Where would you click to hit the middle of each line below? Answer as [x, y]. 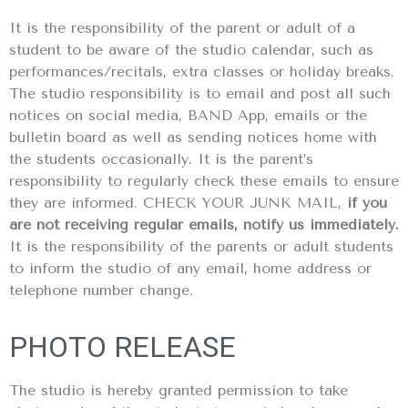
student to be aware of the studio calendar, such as [191, 49]
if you [364, 202]
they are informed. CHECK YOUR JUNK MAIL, [175, 202]
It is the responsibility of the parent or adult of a [182, 27]
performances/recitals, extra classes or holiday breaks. [202, 71]
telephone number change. [101, 290]
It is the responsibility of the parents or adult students [201, 246]
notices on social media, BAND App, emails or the [188, 115]
